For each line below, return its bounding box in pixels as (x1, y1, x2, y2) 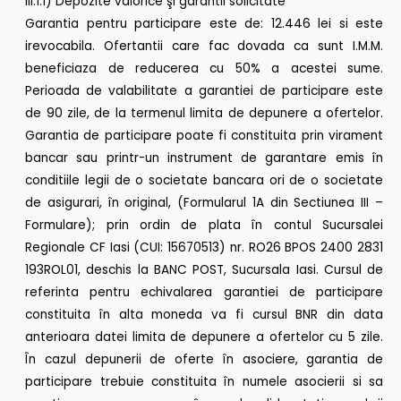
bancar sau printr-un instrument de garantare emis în (25, 149, 383, 167)
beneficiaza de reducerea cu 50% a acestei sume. (25, 60, 383, 78)
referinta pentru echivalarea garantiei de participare (25, 284, 383, 302)
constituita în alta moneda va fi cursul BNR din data (25, 306, 383, 324)
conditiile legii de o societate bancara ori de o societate (25, 172, 383, 190)
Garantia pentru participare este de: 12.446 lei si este (25, 15, 383, 33)
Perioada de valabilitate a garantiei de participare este (25, 82, 383, 100)
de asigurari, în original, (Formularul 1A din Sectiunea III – (25, 194, 383, 212)
